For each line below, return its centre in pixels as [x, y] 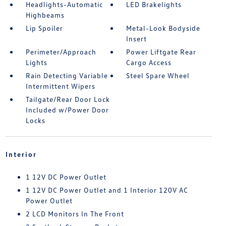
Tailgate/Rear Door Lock [68, 99]
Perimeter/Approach [61, 52]
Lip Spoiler [44, 28]
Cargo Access [149, 62]
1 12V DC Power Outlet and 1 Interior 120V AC [107, 190]
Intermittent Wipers [60, 86]
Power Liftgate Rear [161, 52]
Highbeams [45, 15]
